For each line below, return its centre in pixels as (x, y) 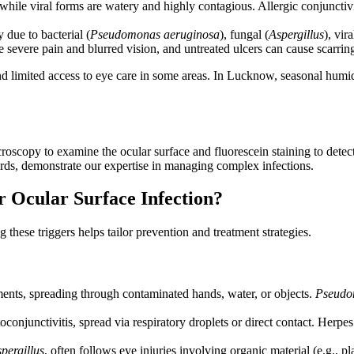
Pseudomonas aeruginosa (155, 35)
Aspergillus (296, 35)
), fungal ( (244, 35)
